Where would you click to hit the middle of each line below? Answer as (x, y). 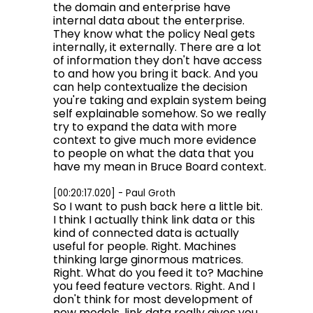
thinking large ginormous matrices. (148, 260)
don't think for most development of (153, 299)
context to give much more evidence (155, 140)
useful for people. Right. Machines (145, 246)
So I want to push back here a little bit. (158, 206)
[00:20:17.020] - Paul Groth (114, 193)
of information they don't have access (158, 60)
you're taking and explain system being (160, 100)
